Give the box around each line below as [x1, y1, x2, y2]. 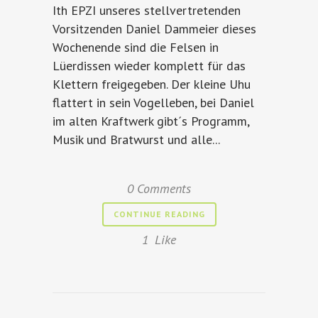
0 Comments [127, 180, 191, 197]
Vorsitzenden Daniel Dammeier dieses [53, 21, 256, 37]
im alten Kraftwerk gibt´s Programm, [53, 113, 249, 129]
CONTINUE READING [113, 209, 205, 219]
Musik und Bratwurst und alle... [53, 131, 220, 148]
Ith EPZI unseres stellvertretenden [53, 2, 241, 18]
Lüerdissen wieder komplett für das [53, 57, 246, 74]
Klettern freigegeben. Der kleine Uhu [53, 76, 251, 92]
